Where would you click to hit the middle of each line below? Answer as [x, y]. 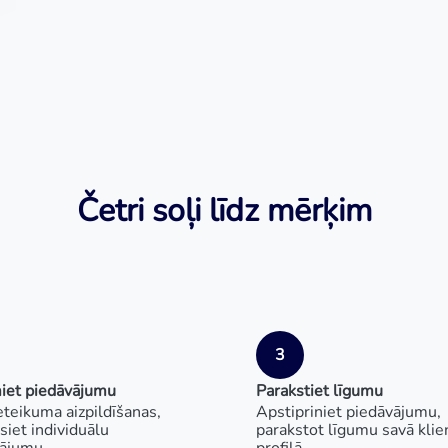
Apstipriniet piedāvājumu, [348, 412]
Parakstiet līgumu [319, 391]
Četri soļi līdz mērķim [224, 210]
